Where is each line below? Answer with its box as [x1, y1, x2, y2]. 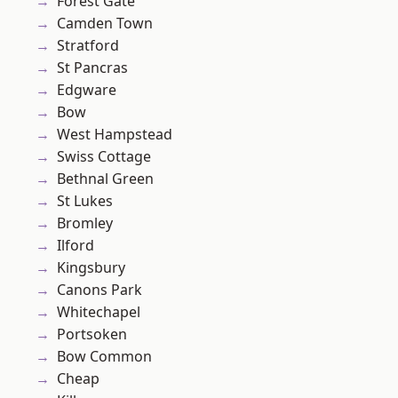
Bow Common [57, 346, 152, 367]
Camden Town [57, 13, 153, 34]
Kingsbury [57, 258, 125, 278]
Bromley [57, 213, 113, 234]
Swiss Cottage [57, 147, 151, 167]
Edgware [57, 80, 116, 100]
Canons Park [57, 280, 142, 300]
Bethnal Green [57, 169, 154, 189]
